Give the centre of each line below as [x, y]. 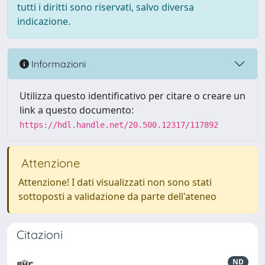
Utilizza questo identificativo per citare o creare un [132, 96]
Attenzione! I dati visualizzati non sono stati [115, 182]
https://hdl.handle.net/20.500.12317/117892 [119, 125]
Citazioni [40, 235]
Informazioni [57, 64]
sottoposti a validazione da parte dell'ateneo [117, 196]
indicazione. [44, 21]
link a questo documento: [77, 110]
